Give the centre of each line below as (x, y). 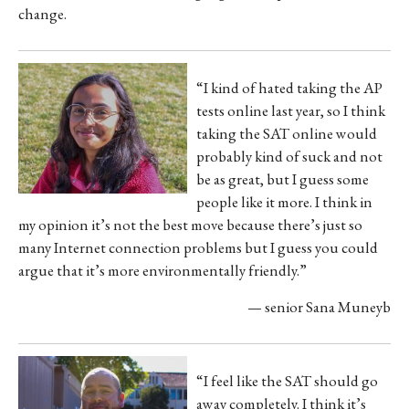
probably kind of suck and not (289, 157)
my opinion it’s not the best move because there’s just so (190, 225)
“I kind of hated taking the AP (289, 88)
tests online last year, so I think (290, 111)
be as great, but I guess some (282, 179)
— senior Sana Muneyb (320, 307)
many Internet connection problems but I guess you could (198, 248)
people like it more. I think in (284, 202)
